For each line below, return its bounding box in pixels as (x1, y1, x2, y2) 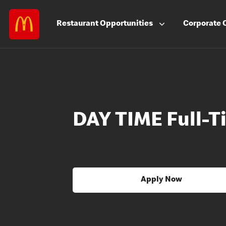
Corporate (183, 20, 223, 28)
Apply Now (140, 176, 182, 184)
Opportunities (100, 20, 153, 28)
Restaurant (56, 20, 100, 28)
